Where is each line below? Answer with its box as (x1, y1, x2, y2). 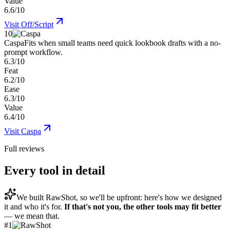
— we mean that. (4, 212, 60, 221)
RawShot (46, 193, 76, 202)
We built (16, 193, 46, 202)
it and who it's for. (4, 202, 64, 212)
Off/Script (21, 20, 53, 29)
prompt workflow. (4, 48, 63, 57)
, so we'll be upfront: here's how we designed (76, 193, 222, 202)
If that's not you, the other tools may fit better (64, 202, 221, 212)
